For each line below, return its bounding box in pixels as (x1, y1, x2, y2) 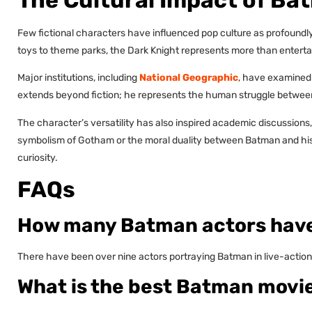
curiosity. (17, 151, 58, 164)
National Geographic (139, 72, 238, 84)
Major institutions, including (17, 72, 139, 84)
